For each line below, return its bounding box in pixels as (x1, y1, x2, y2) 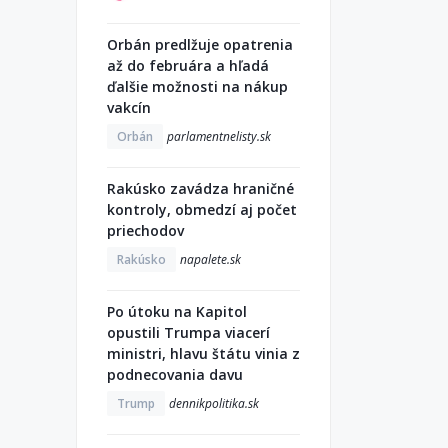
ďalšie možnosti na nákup (107, 77, 288, 96)
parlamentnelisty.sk (167, 128, 271, 145)
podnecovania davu (107, 365, 243, 384)
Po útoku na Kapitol (107, 302, 247, 321)
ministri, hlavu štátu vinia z (107, 344, 300, 363)
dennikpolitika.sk (169, 395, 259, 412)
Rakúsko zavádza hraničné (107, 179, 294, 198)
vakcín (107, 98, 151, 117)
